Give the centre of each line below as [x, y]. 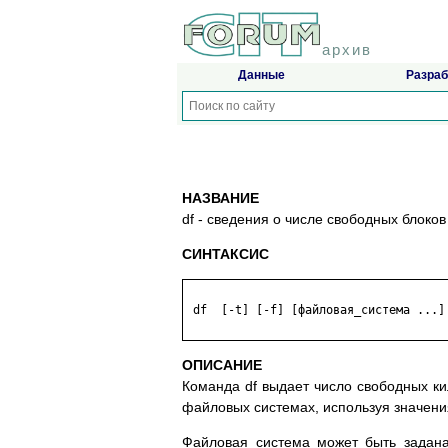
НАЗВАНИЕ [220, 198]
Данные [261, 75]
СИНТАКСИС [225, 254]
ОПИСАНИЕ [222, 365]
